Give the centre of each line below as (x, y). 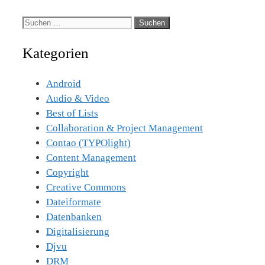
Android (64, 83)
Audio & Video (78, 98)
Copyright (67, 172)
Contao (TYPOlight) (88, 143)
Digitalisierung (78, 231)
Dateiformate (74, 202)
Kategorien (56, 53)
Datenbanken (74, 216)
